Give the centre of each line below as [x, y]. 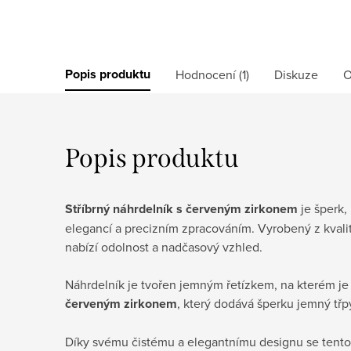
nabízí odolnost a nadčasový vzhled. [164, 246]
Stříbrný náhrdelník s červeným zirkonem [181, 208]
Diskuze [296, 74]
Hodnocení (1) [212, 74]
